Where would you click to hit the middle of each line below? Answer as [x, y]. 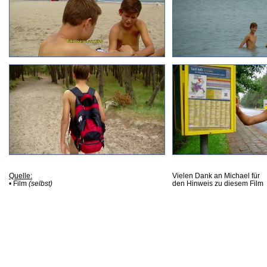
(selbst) [41, 183]
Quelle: [21, 175]
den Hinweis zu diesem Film [218, 183]
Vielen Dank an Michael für [216, 175]
